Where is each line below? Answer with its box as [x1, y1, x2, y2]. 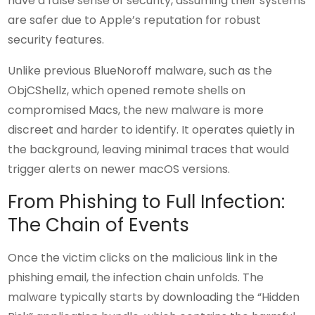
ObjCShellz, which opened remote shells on [8, 82, 246, 99]
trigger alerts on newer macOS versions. [8, 161, 231, 178]
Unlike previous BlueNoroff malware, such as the [8, 63, 273, 79]
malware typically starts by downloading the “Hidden [8, 289, 300, 306]
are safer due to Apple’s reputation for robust [8, 12, 262, 29]
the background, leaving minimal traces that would [8, 141, 290, 158]
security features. [8, 32, 105, 49]
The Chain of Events [8, 212, 190, 238]
